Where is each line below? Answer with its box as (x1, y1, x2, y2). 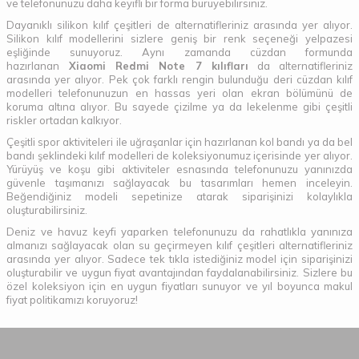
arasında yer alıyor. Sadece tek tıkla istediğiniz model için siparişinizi (6, 252, 353, 266)
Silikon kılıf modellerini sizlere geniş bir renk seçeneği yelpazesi (6, 32, 353, 46)
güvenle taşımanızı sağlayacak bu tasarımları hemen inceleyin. (6, 176, 353, 190)
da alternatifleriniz (248, 59, 353, 73)
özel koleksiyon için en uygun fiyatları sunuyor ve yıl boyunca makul (6, 280, 353, 293)
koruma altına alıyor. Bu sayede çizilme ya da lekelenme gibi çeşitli (6, 100, 353, 114)
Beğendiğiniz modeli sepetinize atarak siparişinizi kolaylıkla (6, 190, 353, 204)
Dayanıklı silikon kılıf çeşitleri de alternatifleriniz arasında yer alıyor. (6, 18, 353, 32)
